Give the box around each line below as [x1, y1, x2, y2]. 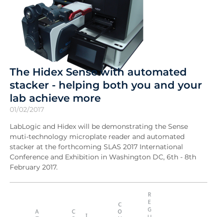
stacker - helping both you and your [10, 78, 202, 92]
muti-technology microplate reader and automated [10, 132, 185, 141]
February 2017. [10, 163, 58, 172]
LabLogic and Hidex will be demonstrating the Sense [10, 122, 188, 131]
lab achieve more [10, 92, 101, 105]
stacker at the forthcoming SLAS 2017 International [10, 142, 183, 152]
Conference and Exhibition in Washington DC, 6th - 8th [10, 153, 196, 162]
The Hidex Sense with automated [10, 65, 187, 78]
